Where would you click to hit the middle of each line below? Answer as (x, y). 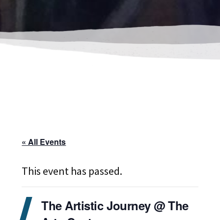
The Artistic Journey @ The (115, 205)
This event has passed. (72, 171)
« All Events (44, 141)
